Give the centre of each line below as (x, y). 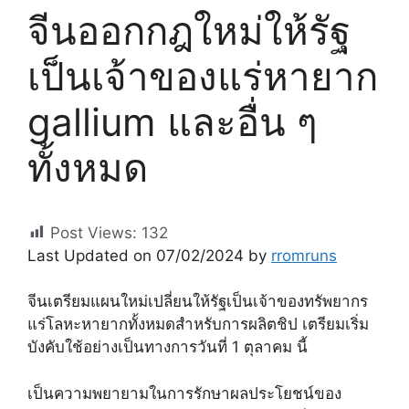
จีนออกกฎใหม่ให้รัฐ (189, 30)
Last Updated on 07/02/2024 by (149, 255)
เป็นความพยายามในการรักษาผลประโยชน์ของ (184, 393)
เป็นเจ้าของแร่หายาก (203, 76)
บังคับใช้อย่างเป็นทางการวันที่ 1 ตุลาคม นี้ (168, 347)
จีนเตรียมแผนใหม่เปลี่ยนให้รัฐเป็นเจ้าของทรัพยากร (198, 302)
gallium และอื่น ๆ (173, 121)
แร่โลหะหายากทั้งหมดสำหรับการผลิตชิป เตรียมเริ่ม (198, 325)
